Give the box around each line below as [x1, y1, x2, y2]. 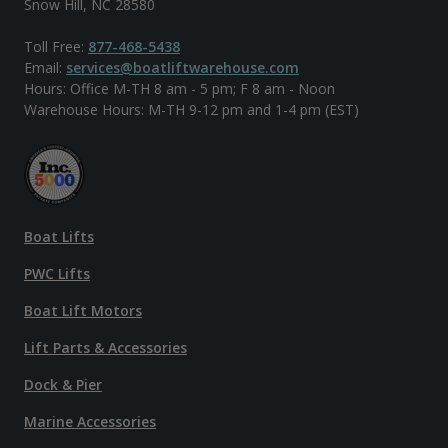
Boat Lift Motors [24, 300, 142, 320]
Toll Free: [24, 36, 88, 56]
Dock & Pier [24, 374, 102, 394]
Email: [24, 57, 66, 77]
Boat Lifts [24, 226, 94, 246]
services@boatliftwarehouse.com [66, 57, 299, 77]
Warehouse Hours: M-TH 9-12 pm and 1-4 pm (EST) [24, 99, 359, 119]
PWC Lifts [24, 263, 90, 283]
